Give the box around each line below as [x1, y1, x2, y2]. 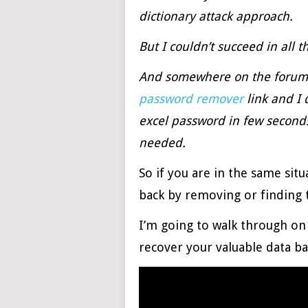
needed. [139, 135, 186, 150]
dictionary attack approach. [139, 9, 293, 23]
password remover [139, 91, 243, 106]
